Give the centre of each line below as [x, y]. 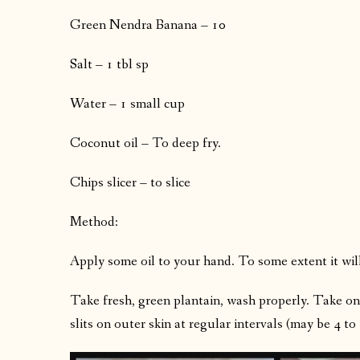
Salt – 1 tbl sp [109, 65]
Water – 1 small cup [127, 104]
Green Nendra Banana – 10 [148, 26]
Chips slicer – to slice [130, 183]
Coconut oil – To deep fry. [145, 144]
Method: [94, 223]
